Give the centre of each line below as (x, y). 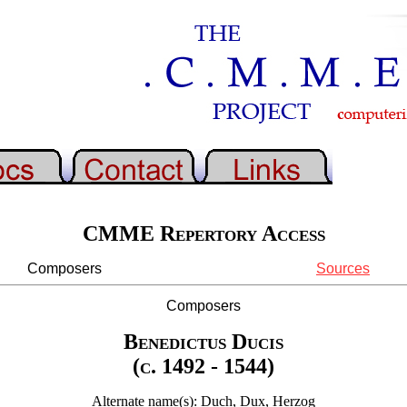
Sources (343, 269)
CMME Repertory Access (203, 234)
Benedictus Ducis (203, 341)
